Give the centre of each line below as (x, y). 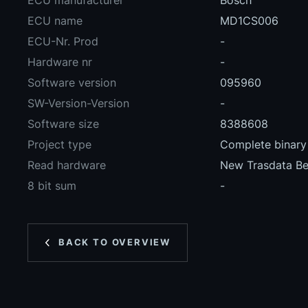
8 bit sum (52, 186)
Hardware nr (60, 62)
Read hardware (67, 165)
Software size (63, 124)
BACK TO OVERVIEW (115, 242)
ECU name (55, 21)
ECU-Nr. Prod (63, 42)
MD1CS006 (249, 21)
